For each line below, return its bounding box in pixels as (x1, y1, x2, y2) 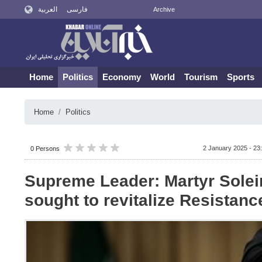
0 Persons (30, 145, 60, 152)
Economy (102, 72, 141, 82)
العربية (37, 5, 57, 13)
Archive (153, 6, 175, 13)
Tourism (184, 72, 218, 82)
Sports (227, 72, 254, 82)
